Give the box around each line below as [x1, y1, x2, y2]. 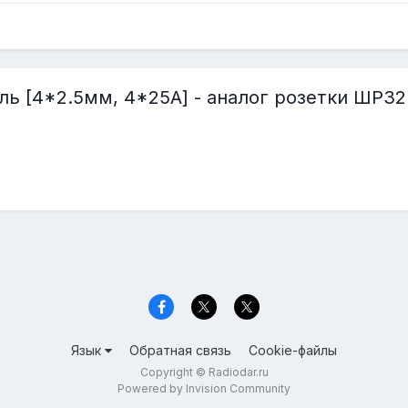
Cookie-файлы [249, 342, 337, 358]
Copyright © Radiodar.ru [139, 364, 269, 379]
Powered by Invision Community [117, 381, 291, 395]
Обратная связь [129, 342, 231, 358]
